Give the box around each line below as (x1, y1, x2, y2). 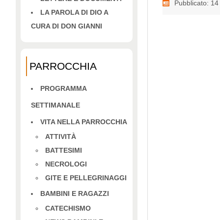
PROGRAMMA (40, 84, 86, 92)
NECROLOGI (45, 160, 87, 168)
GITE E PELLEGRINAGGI (45, 173, 127, 182)
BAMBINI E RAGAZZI (40, 189, 109, 197)
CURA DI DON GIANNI (31, 22, 102, 30)
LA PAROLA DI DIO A (40, 8, 108, 17)
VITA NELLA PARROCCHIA (40, 117, 127, 126)
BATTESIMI (45, 146, 82, 154)
